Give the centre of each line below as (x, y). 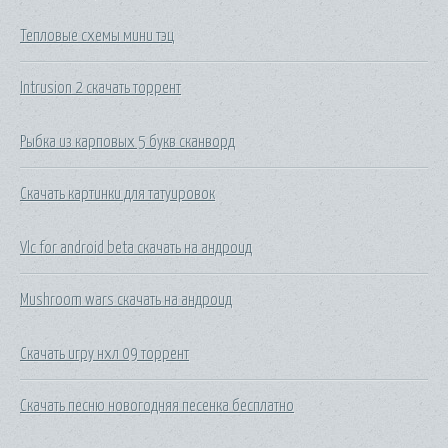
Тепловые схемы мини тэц (97, 35)
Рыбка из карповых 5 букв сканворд (127, 141)
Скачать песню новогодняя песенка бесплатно (157, 405)
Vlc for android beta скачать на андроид (136, 247)
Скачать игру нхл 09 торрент (104, 353)
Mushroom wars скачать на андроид (126, 299)
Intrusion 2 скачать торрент (100, 87)
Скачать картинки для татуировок (117, 193)
